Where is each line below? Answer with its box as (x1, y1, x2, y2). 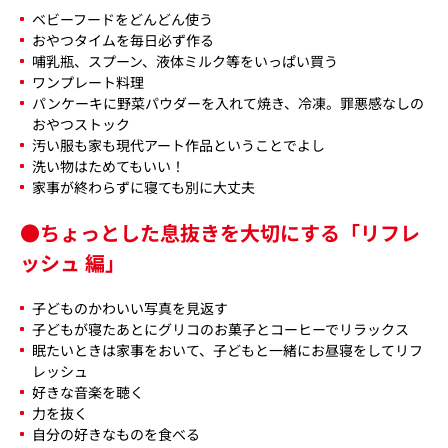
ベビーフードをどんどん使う (32, 8, 213, 29)
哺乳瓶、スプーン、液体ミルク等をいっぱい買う (32, 50, 338, 71)
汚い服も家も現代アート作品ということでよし (32, 134, 325, 155)
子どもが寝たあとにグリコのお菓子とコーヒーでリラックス (32, 318, 409, 339)
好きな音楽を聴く (32, 381, 144, 402)
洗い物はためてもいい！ (32, 155, 185, 176)
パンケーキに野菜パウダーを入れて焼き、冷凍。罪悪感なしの (32, 92, 424, 113)
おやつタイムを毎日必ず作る (32, 29, 214, 50)
